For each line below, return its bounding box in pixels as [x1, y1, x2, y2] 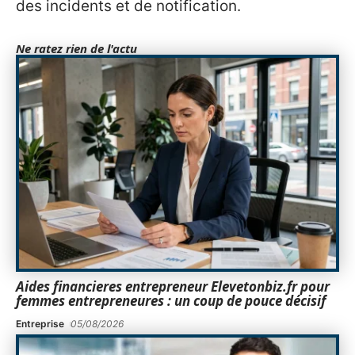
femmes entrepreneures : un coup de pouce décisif [16, 291, 326, 310]
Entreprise [16, 317, 64, 330]
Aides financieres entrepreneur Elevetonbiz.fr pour [16, 277, 330, 296]
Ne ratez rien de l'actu [16, 40, 137, 57]
